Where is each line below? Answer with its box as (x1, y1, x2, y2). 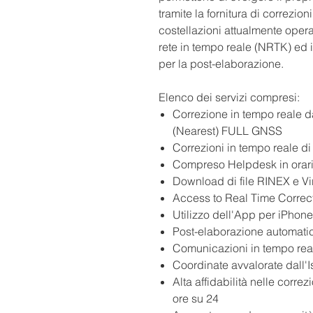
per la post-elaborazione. (159, 57, 284, 71)
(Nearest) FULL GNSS (173, 124, 282, 138)
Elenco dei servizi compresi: (159, 90, 300, 105)
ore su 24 (173, 291, 224, 306)
